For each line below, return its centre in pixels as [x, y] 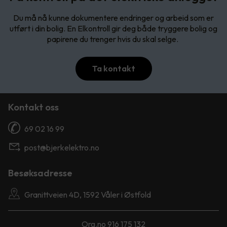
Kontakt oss [33, 107]
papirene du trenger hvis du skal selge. [113, 39]
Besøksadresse [40, 173]
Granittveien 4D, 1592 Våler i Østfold [88, 194]
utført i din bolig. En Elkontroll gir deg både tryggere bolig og [113, 28]
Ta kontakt [113, 68]
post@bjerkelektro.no [62, 147]
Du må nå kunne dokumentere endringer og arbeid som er [113, 17]
